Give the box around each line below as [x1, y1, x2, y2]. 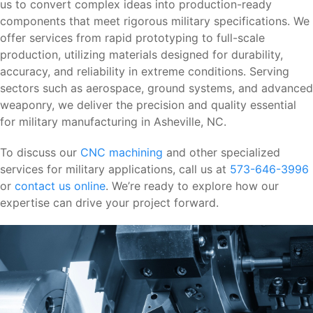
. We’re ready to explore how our [105, 178, 279, 193]
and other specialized [163, 145, 280, 159]
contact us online [15, 178, 105, 193]
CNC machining [80, 145, 163, 159]
